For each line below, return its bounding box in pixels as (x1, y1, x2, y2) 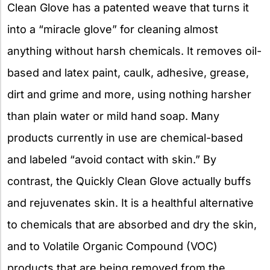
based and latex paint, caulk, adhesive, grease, (7, 66, 249, 79)
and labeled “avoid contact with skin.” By (7, 152, 216, 166)
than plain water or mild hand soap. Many (7, 109, 219, 122)
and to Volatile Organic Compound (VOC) (7, 239, 218, 253)
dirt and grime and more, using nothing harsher (7, 87, 251, 101)
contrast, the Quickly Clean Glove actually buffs (7, 174, 251, 187)
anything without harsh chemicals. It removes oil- (7, 44, 262, 57)
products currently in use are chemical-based (7, 131, 243, 144)
